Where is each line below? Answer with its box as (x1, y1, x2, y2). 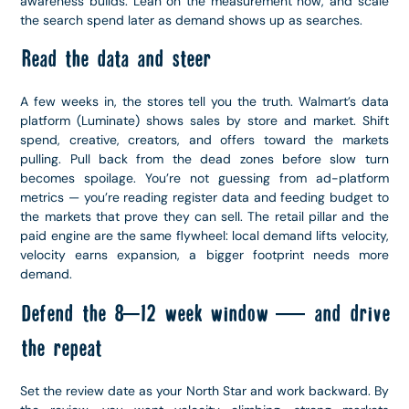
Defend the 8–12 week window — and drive (20, 301, 389, 327)
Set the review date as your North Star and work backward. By (20, 382, 389, 399)
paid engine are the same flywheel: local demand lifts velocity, (20, 227, 389, 245)
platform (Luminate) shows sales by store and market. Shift (20, 112, 389, 130)
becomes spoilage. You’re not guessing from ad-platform (20, 170, 389, 187)
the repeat (20, 336, 101, 362)
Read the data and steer (20, 47, 211, 73)
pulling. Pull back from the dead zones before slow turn (20, 151, 389, 168)
